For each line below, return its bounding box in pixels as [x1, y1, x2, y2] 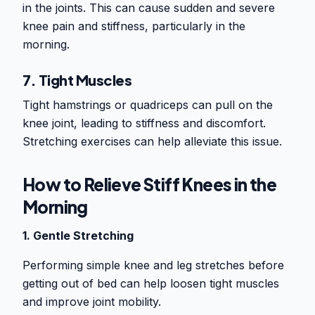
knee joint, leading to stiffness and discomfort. [22, 116, 266, 131]
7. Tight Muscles [22, 71, 131, 89]
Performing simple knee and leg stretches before [22, 258, 284, 273]
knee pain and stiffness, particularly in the [22, 19, 245, 34]
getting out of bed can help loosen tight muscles [22, 276, 279, 291]
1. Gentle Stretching [22, 229, 134, 243]
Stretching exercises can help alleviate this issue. [22, 134, 282, 149]
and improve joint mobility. [22, 295, 161, 309]
